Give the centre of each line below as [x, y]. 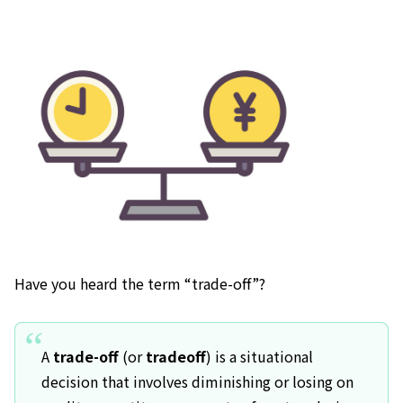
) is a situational [259, 356]
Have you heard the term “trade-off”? [140, 284]
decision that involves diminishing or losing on [197, 381]
